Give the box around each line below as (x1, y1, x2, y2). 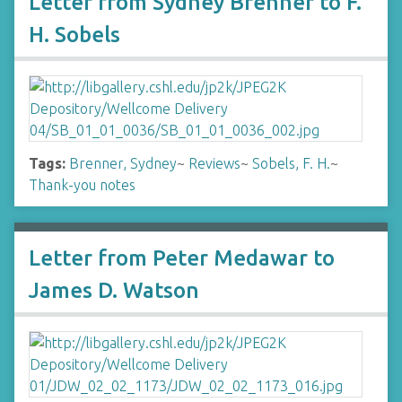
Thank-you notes (29, 177, 135, 193)
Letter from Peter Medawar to (29, 246, 335, 270)
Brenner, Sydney (69, 155, 177, 171)
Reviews (188, 155, 240, 171)
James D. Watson (29, 278, 199, 302)
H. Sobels (29, 22, 120, 47)
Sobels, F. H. (252, 155, 330, 171)
